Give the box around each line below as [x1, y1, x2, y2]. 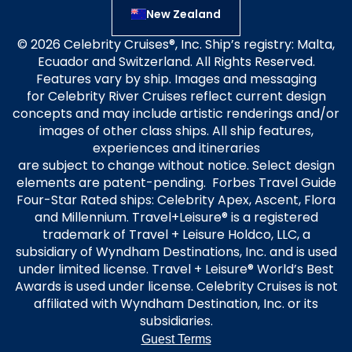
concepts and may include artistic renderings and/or [13, 104, 339, 123]
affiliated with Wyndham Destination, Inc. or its [34, 295, 318, 313]
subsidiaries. [139, 312, 213, 330]
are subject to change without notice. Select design [17, 156, 335, 174]
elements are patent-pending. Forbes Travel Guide [16, 174, 336, 192]
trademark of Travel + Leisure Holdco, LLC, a [42, 225, 310, 244]
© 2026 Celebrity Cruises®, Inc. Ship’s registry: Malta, [17, 35, 335, 53]
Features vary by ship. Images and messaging [35, 70, 317, 88]
